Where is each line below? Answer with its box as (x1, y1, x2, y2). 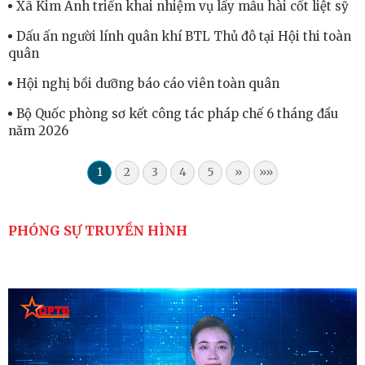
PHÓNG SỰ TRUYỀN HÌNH (8, 222, 187, 239)
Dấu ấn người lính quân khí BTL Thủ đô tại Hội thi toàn (16, 28, 351, 44)
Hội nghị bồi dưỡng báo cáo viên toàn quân (16, 75, 279, 91)
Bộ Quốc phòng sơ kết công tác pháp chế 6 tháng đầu (16, 105, 338, 121)
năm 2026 (8, 122, 68, 139)
